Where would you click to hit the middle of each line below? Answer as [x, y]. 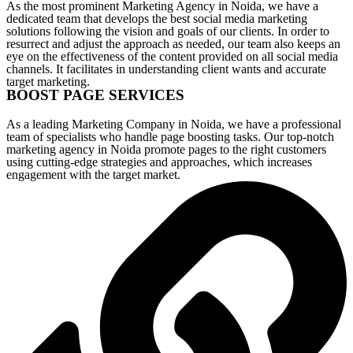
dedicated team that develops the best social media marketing [157, 19]
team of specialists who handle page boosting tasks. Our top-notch [170, 137]
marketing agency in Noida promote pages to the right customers [166, 149]
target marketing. [48, 82]
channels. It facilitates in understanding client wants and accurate [166, 69]
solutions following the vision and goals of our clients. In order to [168, 31]
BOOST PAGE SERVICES [95, 95]
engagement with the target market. [93, 175]
